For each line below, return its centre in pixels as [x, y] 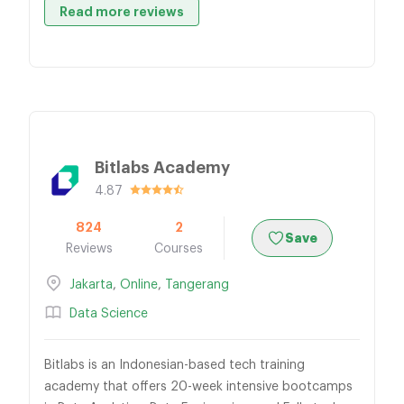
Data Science [109, 314]
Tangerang [197, 285]
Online [139, 285]
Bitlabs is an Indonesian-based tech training [174, 365]
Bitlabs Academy [162, 168]
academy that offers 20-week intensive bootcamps [198, 387]
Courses [179, 249]
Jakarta [91, 285]
